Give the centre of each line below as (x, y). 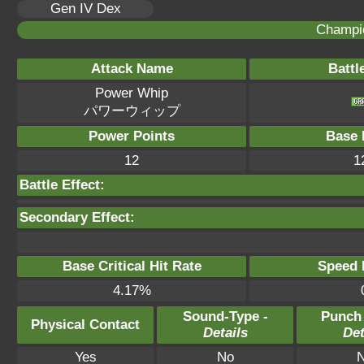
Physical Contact (85, 325)
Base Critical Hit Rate (132, 266)
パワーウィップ (132, 111)
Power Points (132, 136)
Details (225, 333)
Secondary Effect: (77, 217)
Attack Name (132, 69)
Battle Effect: (62, 185)
